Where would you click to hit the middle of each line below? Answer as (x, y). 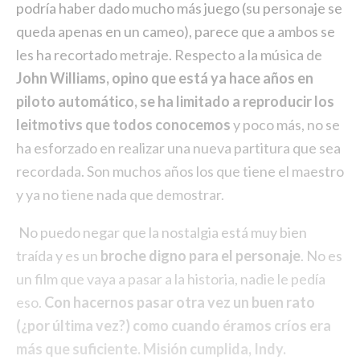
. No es (321, 255)
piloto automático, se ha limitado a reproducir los (175, 101)
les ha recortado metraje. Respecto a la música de (169, 54)
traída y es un (58, 255)
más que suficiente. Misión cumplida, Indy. (151, 348)
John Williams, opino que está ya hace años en (165, 78)
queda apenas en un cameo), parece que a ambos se (176, 31)
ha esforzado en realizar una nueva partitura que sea (178, 147)
